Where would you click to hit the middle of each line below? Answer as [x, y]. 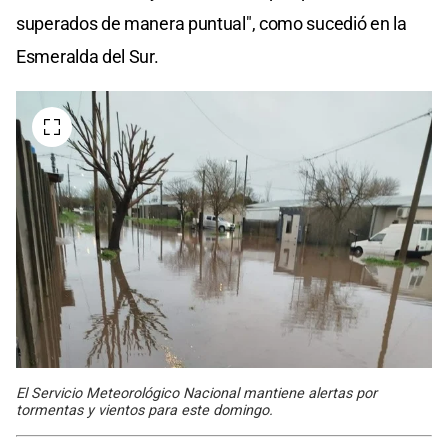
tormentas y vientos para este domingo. [144, 411]
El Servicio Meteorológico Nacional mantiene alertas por [196, 394]
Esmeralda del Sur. [87, 57]
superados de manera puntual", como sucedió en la [211, 24]
